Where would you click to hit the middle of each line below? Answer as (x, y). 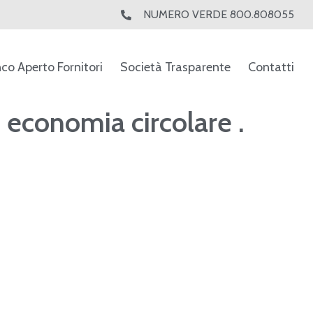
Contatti (271, 67)
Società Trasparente (176, 67)
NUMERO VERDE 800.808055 (219, 14)
